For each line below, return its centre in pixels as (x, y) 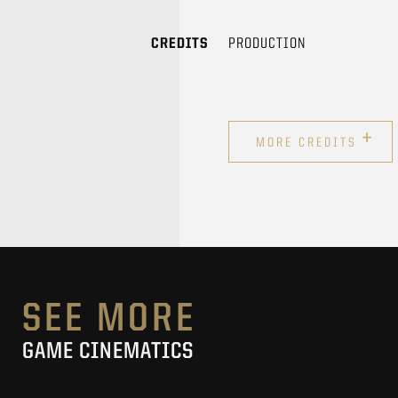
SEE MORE (109, 320)
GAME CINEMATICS (108, 351)
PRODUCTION (267, 44)
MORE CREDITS (309, 143)
